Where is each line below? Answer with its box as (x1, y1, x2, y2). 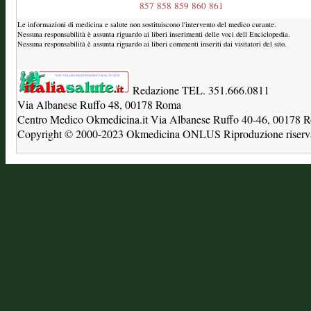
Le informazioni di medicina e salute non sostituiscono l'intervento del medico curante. (17, 19, 276, 29)
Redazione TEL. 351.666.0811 (130, 83, 269, 97)
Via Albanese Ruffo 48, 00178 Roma (17, 97, 181, 112)
